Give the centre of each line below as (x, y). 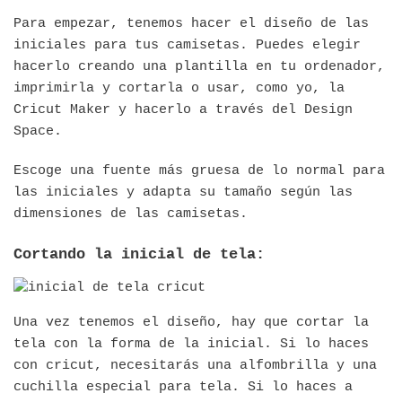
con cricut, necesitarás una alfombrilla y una (195, 366)
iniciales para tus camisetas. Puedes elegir (187, 45)
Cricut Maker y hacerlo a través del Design (183, 109)
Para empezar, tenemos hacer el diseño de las (191, 23)
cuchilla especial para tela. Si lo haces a (183, 388)
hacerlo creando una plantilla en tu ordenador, (199, 66)
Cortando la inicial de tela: (139, 254)
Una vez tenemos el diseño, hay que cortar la (191, 323)
